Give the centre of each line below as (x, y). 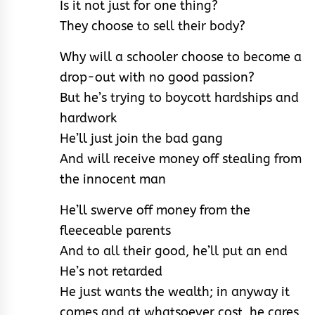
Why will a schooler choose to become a (181, 57)
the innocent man (113, 179)
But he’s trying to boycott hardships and (179, 97)
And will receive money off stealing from (181, 159)
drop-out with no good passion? (157, 77)
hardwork (88, 118)
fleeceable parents (115, 230)
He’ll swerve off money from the (155, 210)
